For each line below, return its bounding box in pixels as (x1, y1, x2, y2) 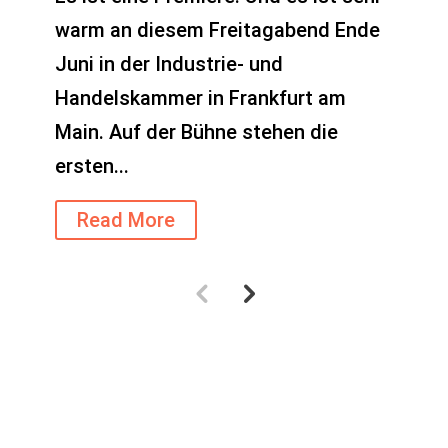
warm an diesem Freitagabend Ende (55, 18, 380, 43)
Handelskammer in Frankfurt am (55, 86, 346, 111)
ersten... (55, 154, 129, 179)
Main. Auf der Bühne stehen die (55, 120, 338, 145)
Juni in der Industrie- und (55, 52, 283, 77)
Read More (77, 208, 175, 233)
